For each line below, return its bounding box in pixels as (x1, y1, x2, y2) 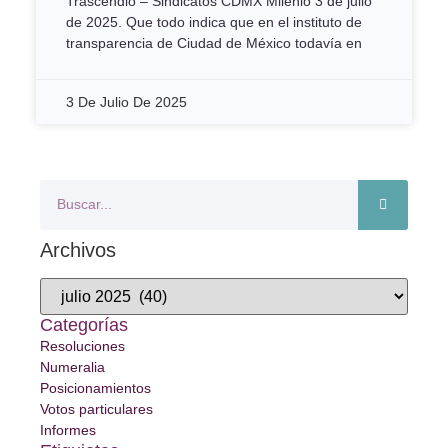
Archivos (40, 238, 116, 261)
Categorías (40, 314, 128, 335)
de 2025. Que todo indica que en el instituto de (66, 13, 362, 30)
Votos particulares (40, 400, 153, 417)
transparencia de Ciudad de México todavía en (66, 34, 362, 51)
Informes (40, 421, 96, 438)
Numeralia (40, 358, 105, 375)
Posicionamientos (40, 379, 151, 396)
